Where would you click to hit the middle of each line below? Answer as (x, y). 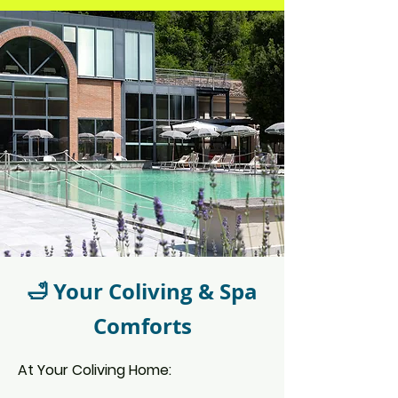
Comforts (142, 326)
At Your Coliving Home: (95, 370)
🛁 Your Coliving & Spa (142, 291)
